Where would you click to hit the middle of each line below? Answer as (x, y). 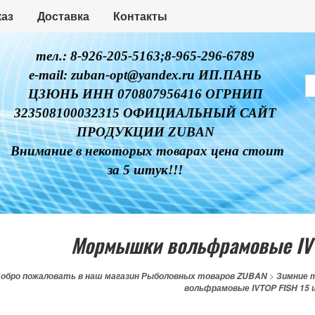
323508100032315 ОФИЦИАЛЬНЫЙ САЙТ (146, 113)
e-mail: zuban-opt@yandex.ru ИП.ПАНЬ (146, 75)
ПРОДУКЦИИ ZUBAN (145, 132)
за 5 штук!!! (146, 170)
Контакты (140, 16)
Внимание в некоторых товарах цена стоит (145, 151)
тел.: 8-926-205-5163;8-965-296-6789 (146, 56)
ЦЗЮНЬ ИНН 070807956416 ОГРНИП (145, 94)
